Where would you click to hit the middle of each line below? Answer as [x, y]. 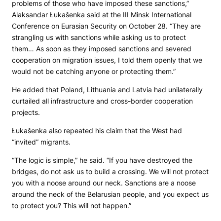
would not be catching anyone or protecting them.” [94, 72]
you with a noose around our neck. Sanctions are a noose [104, 183]
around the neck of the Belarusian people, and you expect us [110, 194]
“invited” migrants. [41, 142]
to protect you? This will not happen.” [72, 206]
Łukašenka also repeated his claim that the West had [97, 131]
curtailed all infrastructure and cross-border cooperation [102, 101]
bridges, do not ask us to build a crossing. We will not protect [110, 172]
